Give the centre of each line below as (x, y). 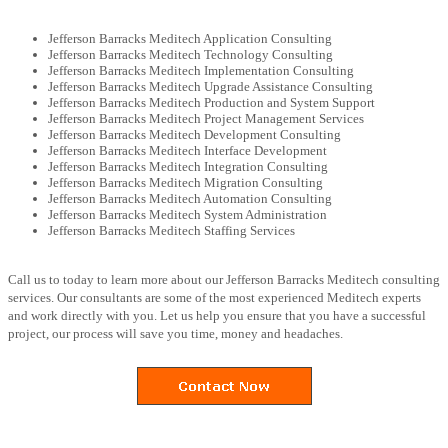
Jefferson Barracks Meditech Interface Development (187, 150)
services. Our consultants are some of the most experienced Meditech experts (214, 297)
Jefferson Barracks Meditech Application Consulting (190, 38)
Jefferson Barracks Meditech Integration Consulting (188, 166)
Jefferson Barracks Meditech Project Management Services (206, 118)
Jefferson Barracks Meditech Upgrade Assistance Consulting (210, 86)
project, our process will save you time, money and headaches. (175, 333)
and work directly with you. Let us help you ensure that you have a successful (217, 315)
